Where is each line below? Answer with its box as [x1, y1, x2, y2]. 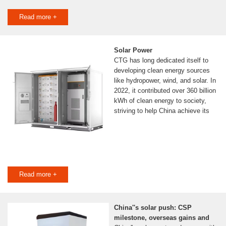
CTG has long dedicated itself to [114, 56, 208, 65]
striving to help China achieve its [114, 107, 209, 115]
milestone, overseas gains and [114, 214, 209, 222]
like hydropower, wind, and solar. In [114, 77, 216, 85]
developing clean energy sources [114, 67, 210, 75]
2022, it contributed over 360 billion [114, 87, 216, 95]
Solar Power [114, 46, 152, 54]
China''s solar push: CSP [114, 204, 192, 212]
